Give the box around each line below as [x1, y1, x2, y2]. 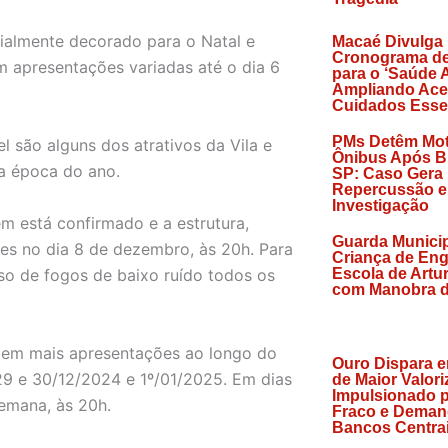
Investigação [331, 197, 429, 214]
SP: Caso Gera [331, 165, 443, 182]
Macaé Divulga [331, 33, 443, 50]
